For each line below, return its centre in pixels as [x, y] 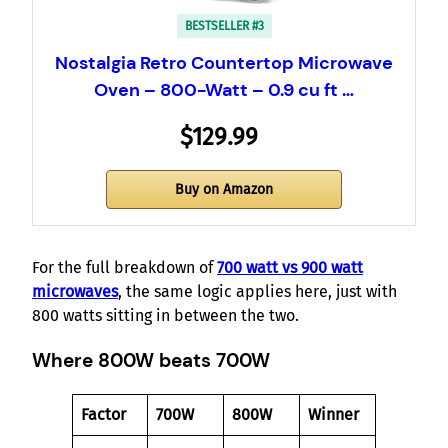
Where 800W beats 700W [151, 361]
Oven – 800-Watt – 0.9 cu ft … [224, 90]
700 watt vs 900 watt [290, 268]
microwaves [75, 292]
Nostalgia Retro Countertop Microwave [224, 63]
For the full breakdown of [124, 268]
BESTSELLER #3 [224, 26]
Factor [103, 414]
